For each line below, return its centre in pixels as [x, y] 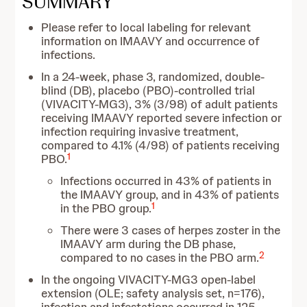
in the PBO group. [106, 208]
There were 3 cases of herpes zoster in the [171, 230]
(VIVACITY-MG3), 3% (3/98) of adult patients [160, 104]
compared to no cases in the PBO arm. [160, 258]
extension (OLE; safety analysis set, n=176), [153, 293]
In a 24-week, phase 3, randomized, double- [153, 77]
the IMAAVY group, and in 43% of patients [170, 195]
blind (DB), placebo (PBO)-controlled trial [148, 90]
